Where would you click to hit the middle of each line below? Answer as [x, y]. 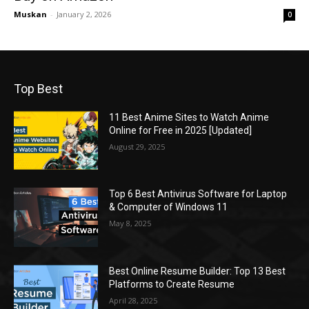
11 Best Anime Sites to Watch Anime [189, 117]
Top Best [38, 88]
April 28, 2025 [133, 300]
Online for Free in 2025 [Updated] [181, 130]
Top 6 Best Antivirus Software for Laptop [198, 194]
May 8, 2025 [130, 223]
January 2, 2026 [84, 14]
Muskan [30, 14]
